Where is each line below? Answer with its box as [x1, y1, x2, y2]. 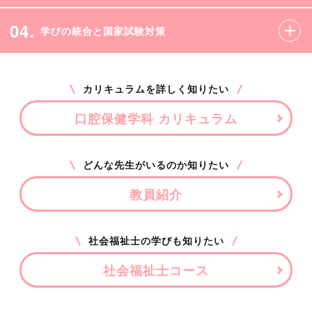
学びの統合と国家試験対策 [40, 23, 166, 38]
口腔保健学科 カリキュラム [75, 109, 237, 127]
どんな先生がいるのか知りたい [83, 157, 229, 172]
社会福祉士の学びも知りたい [88, 233, 224, 248]
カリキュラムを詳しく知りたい [83, 81, 229, 96]
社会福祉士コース [103, 261, 209, 279]
